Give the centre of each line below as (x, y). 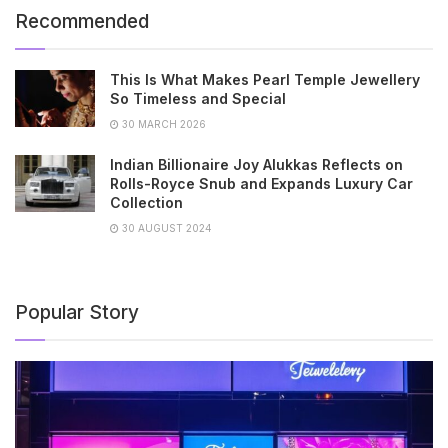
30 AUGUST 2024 (165, 227)
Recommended (82, 21)
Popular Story (77, 312)
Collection (146, 202)
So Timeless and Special (198, 98)
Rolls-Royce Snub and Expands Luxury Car (261, 183)
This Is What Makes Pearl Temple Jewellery (265, 79)
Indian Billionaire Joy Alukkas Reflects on (256, 164)
